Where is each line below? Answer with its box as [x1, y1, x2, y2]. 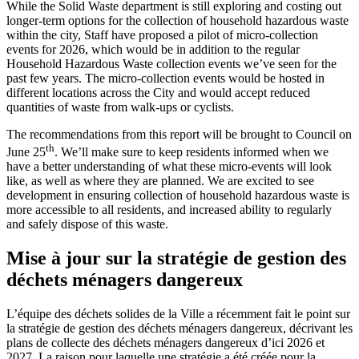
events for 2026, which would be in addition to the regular [6, 42, 300, 56]
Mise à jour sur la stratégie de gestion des [6, 247, 346, 268]
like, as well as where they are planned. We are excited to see [6, 173, 314, 188]
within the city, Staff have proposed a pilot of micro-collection [6, 27, 318, 42]
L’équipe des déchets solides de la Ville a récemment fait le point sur [6, 306, 350, 321]
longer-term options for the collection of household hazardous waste [6, 13, 349, 27]
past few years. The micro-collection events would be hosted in [6, 71, 325, 85]
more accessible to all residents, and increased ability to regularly [6, 202, 332, 216]
